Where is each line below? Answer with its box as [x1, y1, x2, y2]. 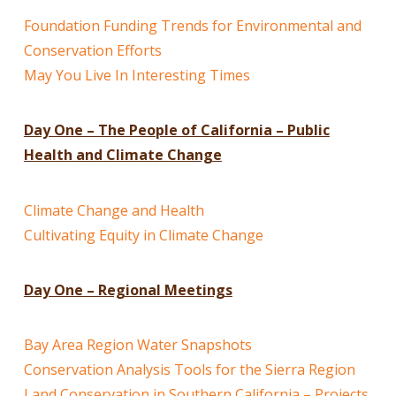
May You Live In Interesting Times [23, 65, 250, 85]
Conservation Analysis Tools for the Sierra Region [23, 360, 355, 380]
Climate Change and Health [23, 200, 204, 220]
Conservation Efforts [23, 40, 162, 60]
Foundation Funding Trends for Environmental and [23, 15, 362, 35]
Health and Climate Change [23, 145, 222, 165]
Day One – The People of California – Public [23, 120, 330, 141]
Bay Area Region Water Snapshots [23, 335, 252, 355]
